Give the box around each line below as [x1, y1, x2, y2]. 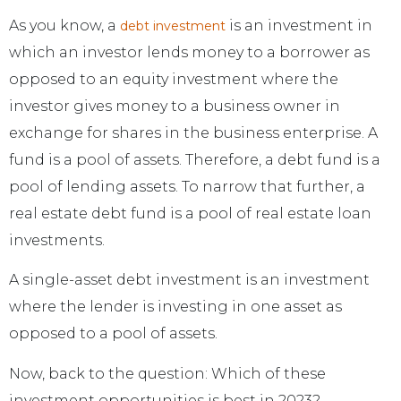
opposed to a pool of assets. [9, 325, 218, 343]
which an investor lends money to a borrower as [9, 44, 370, 62]
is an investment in [226, 17, 372, 35]
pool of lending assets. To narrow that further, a [9, 178, 365, 196]
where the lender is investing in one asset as [9, 298, 342, 316]
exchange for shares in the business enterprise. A [9, 124, 378, 142]
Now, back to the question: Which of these [9, 364, 326, 382]
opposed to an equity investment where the [9, 71, 338, 89]
